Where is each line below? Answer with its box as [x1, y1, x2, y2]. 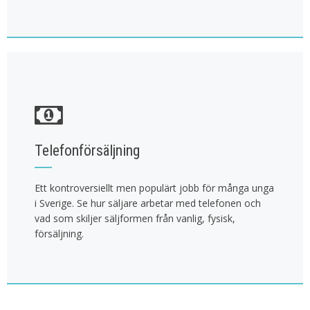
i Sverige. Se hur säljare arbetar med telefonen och [35, 197, 261, 210]
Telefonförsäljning [35, 142, 140, 160]
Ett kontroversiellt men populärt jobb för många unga [35, 181, 274, 195]
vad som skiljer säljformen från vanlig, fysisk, [35, 212, 235, 226]
